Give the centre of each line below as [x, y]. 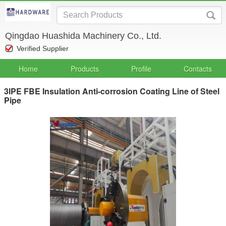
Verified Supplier [43, 48]
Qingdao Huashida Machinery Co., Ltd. [83, 36]
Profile [141, 69]
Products [85, 69]
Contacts [198, 69]
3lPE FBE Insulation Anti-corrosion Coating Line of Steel [112, 91]
